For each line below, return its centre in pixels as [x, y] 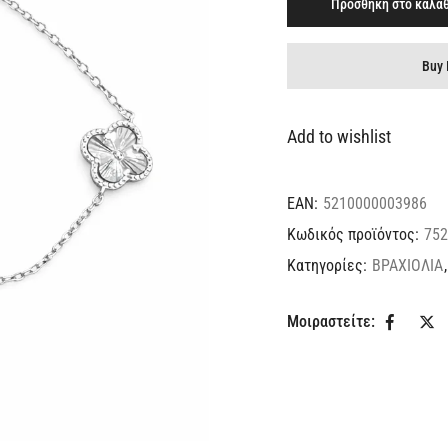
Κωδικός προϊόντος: [355, 234]
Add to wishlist [339, 136]
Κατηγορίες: [329, 265]
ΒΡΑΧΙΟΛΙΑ [407, 265]
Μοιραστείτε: [331, 322]
